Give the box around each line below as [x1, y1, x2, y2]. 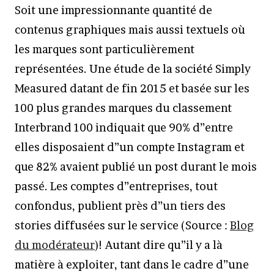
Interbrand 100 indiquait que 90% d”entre [15, 121, 233, 134]
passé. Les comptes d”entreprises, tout [15, 180, 218, 193]
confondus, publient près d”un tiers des [15, 199, 226, 212]
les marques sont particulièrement [15, 43, 194, 56]
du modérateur [15, 239, 95, 251]
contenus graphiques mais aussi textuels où [15, 23, 245, 36]
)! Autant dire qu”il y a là [95, 239, 223, 251]
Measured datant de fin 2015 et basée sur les [15, 82, 250, 95]
